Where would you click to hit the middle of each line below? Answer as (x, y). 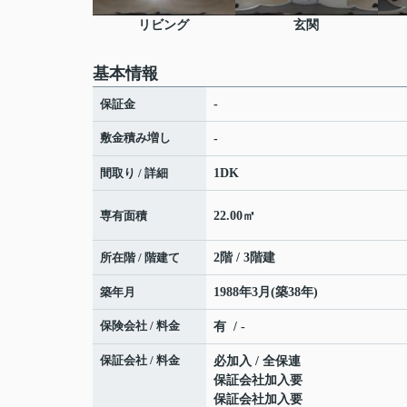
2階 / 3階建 (244, 258)
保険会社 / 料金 (140, 326)
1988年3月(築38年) (266, 293)
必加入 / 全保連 (257, 362)
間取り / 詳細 (134, 174)
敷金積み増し (135, 138)
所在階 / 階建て (140, 258)
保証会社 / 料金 (140, 361)
